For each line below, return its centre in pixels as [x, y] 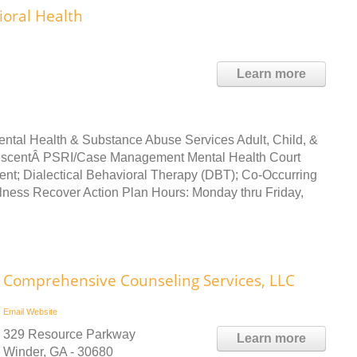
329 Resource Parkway [69, 334]
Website [42, 311]
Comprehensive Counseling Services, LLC [149, 280]
